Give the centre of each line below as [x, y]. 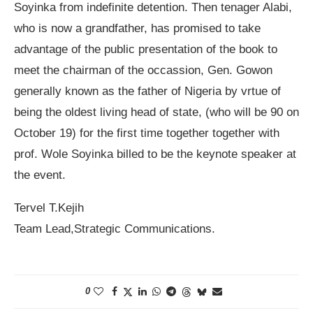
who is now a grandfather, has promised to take [137, 29]
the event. [40, 175]
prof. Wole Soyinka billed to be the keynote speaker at [155, 154]
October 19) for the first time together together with [147, 133]
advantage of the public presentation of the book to [146, 50]
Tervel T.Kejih [49, 208]
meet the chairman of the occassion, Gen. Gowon [143, 71]
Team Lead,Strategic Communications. [115, 229]
